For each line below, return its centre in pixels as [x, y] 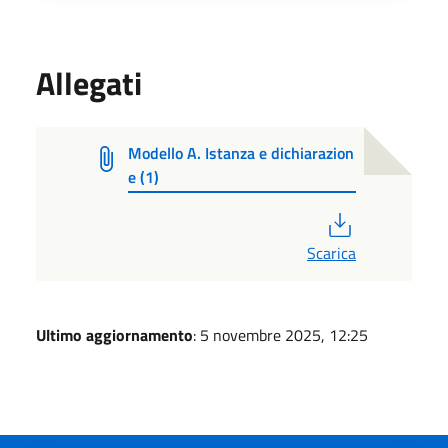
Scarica [331, 252]
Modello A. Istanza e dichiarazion [241, 152]
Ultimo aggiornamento [114, 334]
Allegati [89, 82]
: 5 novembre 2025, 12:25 [280, 334]
